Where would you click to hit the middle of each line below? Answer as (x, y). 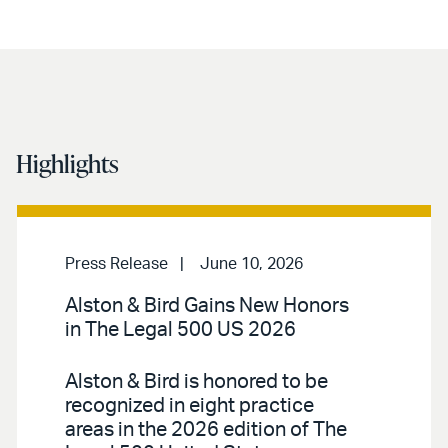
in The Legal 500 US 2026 (180, 329)
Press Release (116, 263)
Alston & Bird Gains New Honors (207, 305)
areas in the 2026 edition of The (206, 429)
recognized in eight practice (189, 405)
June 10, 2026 (251, 263)
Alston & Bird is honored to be (196, 381)
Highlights (67, 163)
